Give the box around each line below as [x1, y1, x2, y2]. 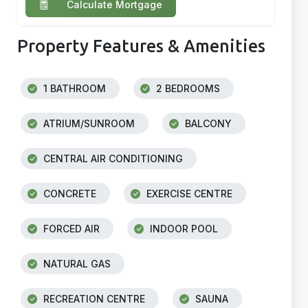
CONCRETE [41, 188, 96, 199]
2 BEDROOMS [153, 82, 220, 94]
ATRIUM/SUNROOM [41, 118, 135, 129]
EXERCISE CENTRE [144, 188, 232, 199]
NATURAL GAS [41, 258, 111, 269]
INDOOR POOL [147, 223, 218, 234]
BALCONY [182, 118, 232, 129]
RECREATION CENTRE [41, 293, 145, 305]
